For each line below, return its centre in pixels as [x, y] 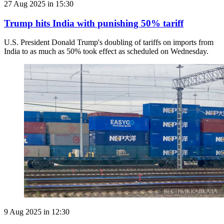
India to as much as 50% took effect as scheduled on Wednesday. [106, 51]
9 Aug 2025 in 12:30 [37, 212]
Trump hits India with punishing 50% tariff [94, 23]
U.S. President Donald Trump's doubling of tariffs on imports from [109, 42]
